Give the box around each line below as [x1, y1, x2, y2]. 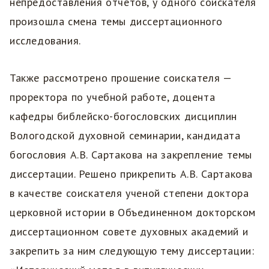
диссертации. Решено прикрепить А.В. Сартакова [10, 167, 253, 181]
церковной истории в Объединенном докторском [10, 205, 256, 220]
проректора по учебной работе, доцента [10, 90, 216, 104]
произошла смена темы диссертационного [10, 14, 223, 29]
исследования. [10, 34, 84, 48]
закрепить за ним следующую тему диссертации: [10, 244, 255, 258]
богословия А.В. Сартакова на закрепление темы [10, 148, 252, 162]
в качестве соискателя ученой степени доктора [10, 186, 249, 201]
